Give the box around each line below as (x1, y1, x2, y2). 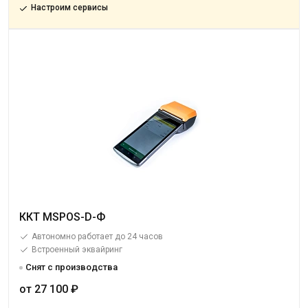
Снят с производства (25, 262, 118, 272)
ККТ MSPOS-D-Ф (19, 210, 105, 223)
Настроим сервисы (31, 3, 108, 12)
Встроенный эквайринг (32, 245, 122, 254)
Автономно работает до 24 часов (32, 232, 163, 241)
